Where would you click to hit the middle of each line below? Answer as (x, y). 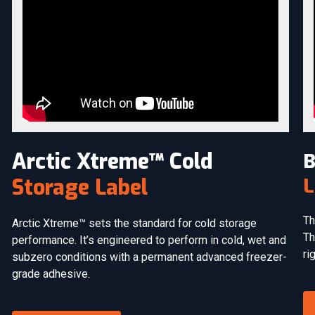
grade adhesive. (51, 274)
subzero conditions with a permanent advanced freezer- (150, 257)
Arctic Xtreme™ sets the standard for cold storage (135, 224)
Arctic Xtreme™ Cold (112, 162)
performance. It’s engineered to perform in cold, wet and (149, 240)
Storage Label (80, 188)
